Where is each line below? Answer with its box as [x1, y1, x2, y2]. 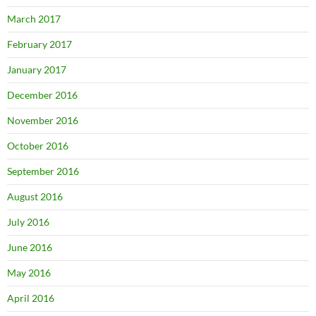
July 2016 [7, 215, 49, 228]
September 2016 [7, 164, 79, 177]
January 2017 [7, 63, 66, 75]
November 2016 [7, 114, 78, 126]
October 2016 [7, 139, 68, 152]
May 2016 [7, 266, 51, 279]
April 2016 [7, 291, 54, 304]
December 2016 [7, 88, 78, 101]
